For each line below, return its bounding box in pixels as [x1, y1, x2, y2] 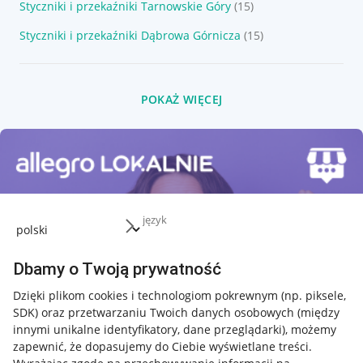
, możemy [285, 322, 336, 338]
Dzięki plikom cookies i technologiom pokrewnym [13, 288, 281, 304]
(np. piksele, [281, 288, 346, 304]
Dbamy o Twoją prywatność [13, 259, 221, 280]
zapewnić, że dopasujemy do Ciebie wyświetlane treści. [13, 339, 312, 355]
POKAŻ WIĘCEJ [140, 92, 223, 107]
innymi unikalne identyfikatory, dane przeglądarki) [13, 322, 285, 338]
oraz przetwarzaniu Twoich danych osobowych [38, 305, 297, 321]
